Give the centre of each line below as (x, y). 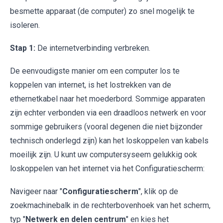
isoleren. (25, 25)
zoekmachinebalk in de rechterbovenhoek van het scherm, (110, 205)
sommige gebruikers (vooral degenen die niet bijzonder (106, 126)
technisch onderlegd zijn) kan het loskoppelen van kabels (109, 140)
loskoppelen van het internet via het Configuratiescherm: (107, 168)
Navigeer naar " (36, 191)
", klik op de (158, 191)
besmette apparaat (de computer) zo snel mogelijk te (102, 11)
